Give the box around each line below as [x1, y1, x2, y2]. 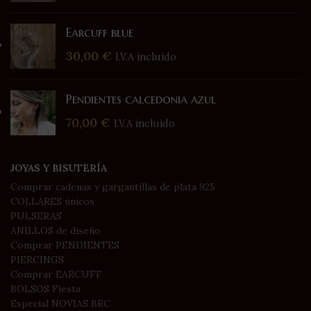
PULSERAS [10, 210, 62, 222]
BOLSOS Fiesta [10, 283, 81, 295]
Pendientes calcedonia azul [66, 91, 216, 107]
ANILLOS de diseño [10, 224, 101, 237]
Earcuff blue [66, 24, 133, 40]
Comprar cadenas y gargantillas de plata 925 [10, 180, 215, 193]
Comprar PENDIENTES [10, 239, 119, 251]
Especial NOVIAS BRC [10, 297, 110, 310]
